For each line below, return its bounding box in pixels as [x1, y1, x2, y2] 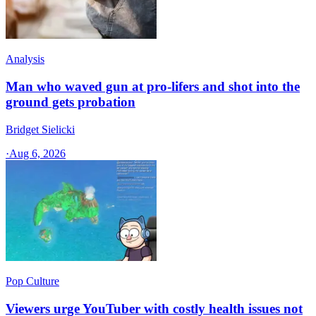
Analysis [6, 53, 44, 66]
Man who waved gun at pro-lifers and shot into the [6, 79, 300, 95]
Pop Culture [6, 274, 59, 287]
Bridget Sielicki [6, 123, 75, 135]
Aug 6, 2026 [9, 147, 66, 159]
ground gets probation [6, 95, 135, 110]
